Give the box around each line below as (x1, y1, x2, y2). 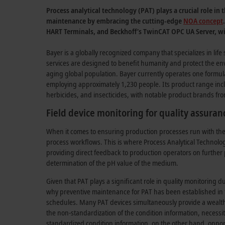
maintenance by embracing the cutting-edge (46, 16, 183, 26)
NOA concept (183, 16, 223, 26)
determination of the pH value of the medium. (46, 158, 178, 168)
